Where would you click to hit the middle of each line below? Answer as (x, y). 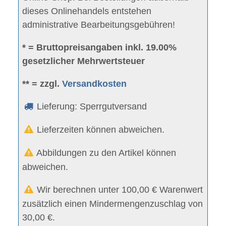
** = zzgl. (42, 84)
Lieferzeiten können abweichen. (100, 129)
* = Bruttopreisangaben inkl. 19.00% (100, 48)
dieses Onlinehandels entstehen (87, 11)
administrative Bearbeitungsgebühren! (99, 25)
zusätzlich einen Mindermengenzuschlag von (113, 204)
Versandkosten (95, 84)
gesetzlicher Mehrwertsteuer (84, 61)
